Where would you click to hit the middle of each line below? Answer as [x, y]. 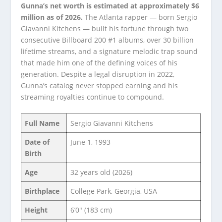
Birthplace [42, 191]
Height [36, 210]
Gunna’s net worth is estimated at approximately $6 [110, 6]
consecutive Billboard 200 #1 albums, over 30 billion [108, 40]
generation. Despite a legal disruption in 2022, [98, 74]
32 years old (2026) [102, 172]
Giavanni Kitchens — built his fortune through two [105, 28]
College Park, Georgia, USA [114, 191]
